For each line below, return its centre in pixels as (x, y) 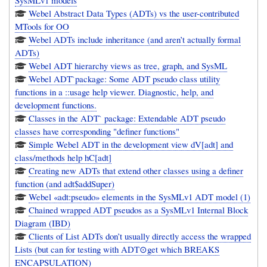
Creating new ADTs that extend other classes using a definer (110, 171)
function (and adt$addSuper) (65, 184)
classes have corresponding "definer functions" (97, 131)
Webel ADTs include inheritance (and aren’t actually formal (135, 40)
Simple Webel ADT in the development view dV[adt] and (131, 145)
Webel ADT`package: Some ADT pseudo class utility (125, 79)
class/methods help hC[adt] (63, 158)
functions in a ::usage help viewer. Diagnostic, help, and (114, 92)
